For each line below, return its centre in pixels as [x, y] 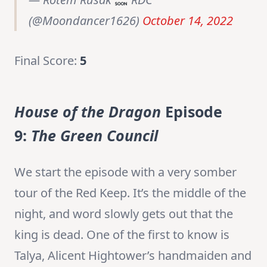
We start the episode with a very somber [125, 172]
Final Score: [47, 61]
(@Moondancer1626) [86, 21]
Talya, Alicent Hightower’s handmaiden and [133, 256]
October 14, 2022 [188, 21]
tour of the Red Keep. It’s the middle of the [130, 193]
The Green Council [94, 136]
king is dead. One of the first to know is [122, 235]
